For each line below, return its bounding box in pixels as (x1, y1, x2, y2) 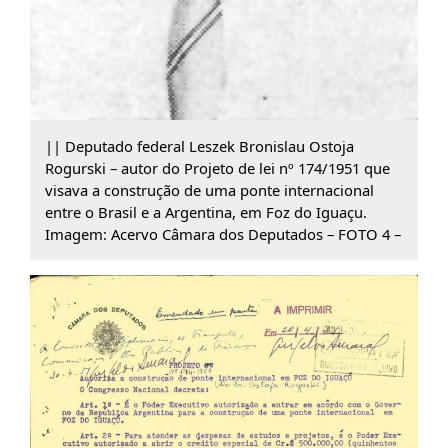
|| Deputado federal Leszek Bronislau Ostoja (44, 136, 354, 157)
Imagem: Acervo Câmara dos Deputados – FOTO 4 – (44, 224, 401, 245)
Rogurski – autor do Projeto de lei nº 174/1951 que (44, 158, 390, 179)
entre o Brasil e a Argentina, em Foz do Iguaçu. (44, 202, 367, 223)
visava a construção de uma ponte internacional (44, 180, 374, 201)
